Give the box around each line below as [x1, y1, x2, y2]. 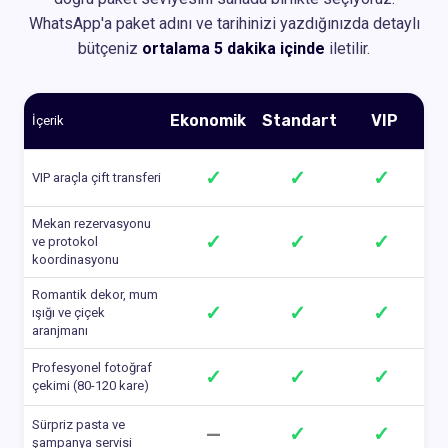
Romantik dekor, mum [32, 286, 158, 302]
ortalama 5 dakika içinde [142, 38, 325, 58]
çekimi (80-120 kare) [32, 377, 149, 393]
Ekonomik [170, 111, 247, 131]
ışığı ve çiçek [32, 304, 105, 320]
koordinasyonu [32, 251, 119, 267]
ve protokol [32, 233, 98, 249]
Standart [262, 111, 338, 131]
